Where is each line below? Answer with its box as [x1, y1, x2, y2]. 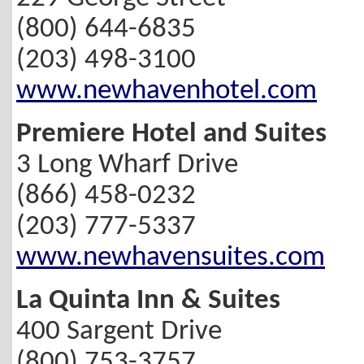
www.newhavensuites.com [16, 243, 325, 272]
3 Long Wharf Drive [16, 150, 238, 180]
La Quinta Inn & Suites [16, 286, 280, 315]
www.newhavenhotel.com [16, 77, 317, 106]
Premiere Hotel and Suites [16, 119, 327, 149]
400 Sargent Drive [16, 317, 222, 346]
